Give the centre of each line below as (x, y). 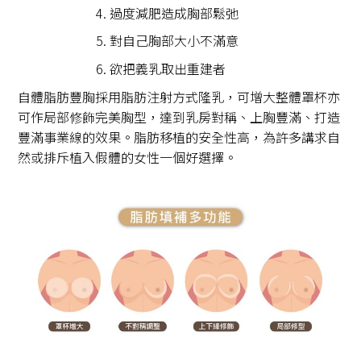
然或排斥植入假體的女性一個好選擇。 (128, 157)
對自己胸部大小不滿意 (174, 41)
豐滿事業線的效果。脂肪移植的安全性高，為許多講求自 (179, 137)
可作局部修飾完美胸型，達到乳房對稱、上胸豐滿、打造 (179, 116)
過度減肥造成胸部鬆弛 (174, 12)
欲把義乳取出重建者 (168, 68)
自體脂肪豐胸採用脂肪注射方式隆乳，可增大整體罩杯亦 (179, 96)
